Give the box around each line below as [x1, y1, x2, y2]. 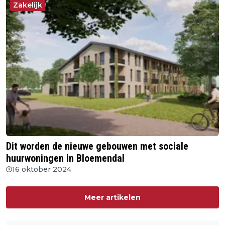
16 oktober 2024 [12, 165, 71, 174]
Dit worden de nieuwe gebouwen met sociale [6, 140, 188, 153]
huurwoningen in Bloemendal [6, 152, 125, 165]
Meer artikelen [84, 193, 141, 202]
